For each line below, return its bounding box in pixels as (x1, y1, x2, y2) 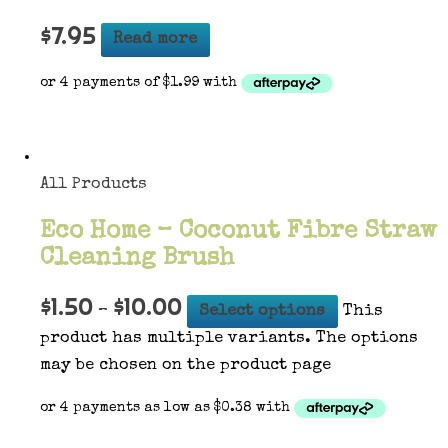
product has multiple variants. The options (40, 329, 418, 347)
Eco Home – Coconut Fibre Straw (40, 219, 437, 244)
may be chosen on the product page (40, 356, 331, 374)
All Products (40, 176, 147, 194)
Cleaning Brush (40, 246, 234, 271)
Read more (113, 31, 198, 49)
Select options (199, 302, 326, 320)
